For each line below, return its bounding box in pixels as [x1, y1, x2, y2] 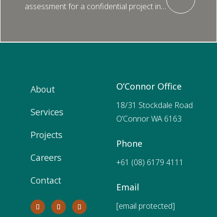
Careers [31, 151, 62, 163]
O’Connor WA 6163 [116, 113, 182, 124]
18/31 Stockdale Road [116, 99, 193, 110]
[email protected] [116, 200, 175, 211]
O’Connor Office [116, 80, 182, 92]
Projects [31, 128, 63, 140]
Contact [31, 174, 62, 186]
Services [31, 106, 64, 118]
